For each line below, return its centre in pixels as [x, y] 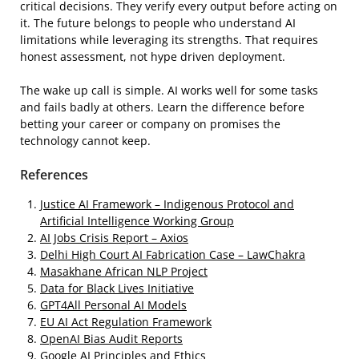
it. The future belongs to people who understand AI [158, 22]
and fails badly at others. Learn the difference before [162, 107]
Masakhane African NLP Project [124, 271]
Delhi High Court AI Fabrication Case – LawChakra [173, 254]
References [54, 174]
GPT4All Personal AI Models [113, 305]
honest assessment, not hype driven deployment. [153, 56]
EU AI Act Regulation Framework [126, 321]
